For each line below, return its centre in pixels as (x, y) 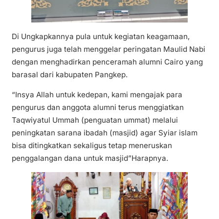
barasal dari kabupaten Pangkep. (70, 74)
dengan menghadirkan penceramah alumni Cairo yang (107, 62)
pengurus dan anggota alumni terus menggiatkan (98, 107)
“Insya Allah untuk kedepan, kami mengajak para (97, 94)
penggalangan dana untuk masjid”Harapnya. (90, 158)
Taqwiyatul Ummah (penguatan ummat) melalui (95, 120)
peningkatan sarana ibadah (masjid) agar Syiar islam (105, 132)
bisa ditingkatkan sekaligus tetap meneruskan (92, 145)
